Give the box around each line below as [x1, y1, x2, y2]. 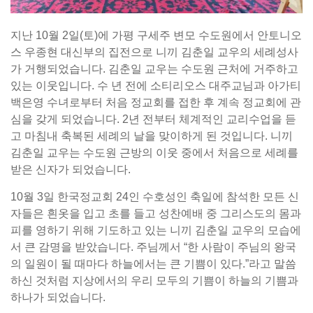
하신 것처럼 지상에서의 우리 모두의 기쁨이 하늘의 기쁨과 [10, 274, 298, 286]
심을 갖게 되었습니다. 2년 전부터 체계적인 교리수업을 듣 [10, 112, 296, 125]
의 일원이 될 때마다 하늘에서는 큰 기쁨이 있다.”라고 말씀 [10, 257, 296, 270]
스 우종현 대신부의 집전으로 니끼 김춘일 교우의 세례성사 [10, 45, 298, 58]
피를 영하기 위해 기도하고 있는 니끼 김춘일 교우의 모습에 [10, 224, 301, 236]
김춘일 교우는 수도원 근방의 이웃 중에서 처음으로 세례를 [10, 146, 298, 159]
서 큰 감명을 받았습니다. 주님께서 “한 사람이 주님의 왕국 [10, 240, 296, 253]
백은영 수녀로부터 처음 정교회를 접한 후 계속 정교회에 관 [10, 96, 301, 108]
